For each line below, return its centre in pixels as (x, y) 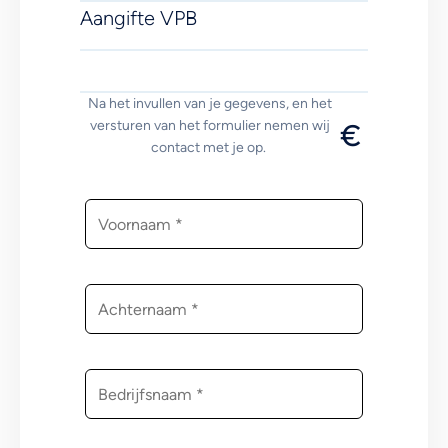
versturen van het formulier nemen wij (210, 125)
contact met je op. (210, 147)
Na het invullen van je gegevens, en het (210, 103)
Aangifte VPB (138, 18)
